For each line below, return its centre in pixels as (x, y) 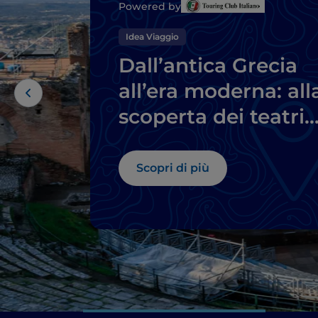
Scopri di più (173, 168)
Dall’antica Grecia (208, 66)
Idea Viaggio (152, 37)
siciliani (156, 142)
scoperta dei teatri (212, 117)
